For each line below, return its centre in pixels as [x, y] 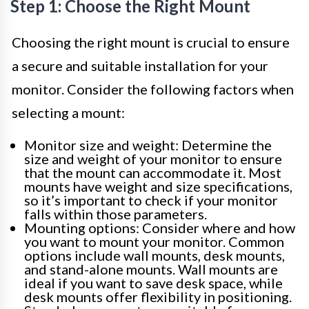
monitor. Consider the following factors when [153, 89]
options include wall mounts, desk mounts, [154, 256]
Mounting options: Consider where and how [160, 228]
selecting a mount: [68, 113]
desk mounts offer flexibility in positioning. [158, 297]
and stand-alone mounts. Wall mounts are [151, 269]
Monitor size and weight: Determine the [148, 145]
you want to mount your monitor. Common [154, 242]
